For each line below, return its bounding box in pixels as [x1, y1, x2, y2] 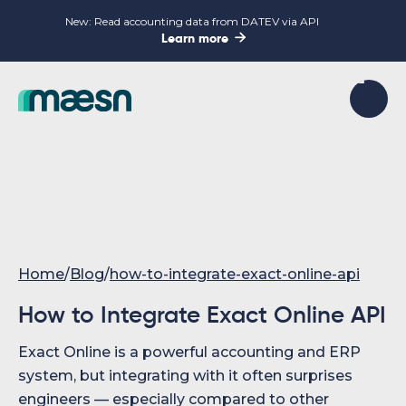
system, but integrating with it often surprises [18, 367, 353, 384]
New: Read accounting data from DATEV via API [65, 14, 319, 28]
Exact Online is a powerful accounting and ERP [18, 343, 361, 361]
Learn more [160, 33, 228, 45]
